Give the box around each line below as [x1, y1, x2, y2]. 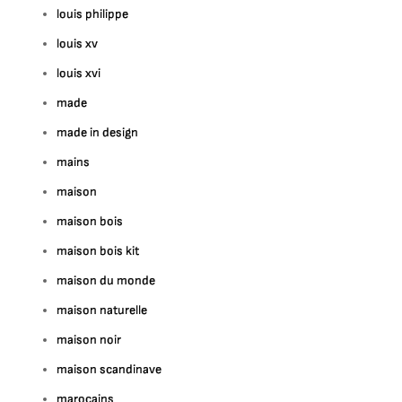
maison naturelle [57, 302, 148, 318]
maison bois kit [57, 243, 140, 258]
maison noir [57, 332, 122, 347]
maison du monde [57, 273, 156, 288]
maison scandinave [57, 362, 162, 377]
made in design [57, 125, 139, 140]
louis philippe [57, 6, 129, 22]
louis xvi [57, 66, 101, 81]
